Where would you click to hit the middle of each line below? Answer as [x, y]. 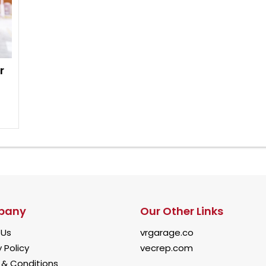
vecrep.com [167, 248]
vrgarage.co [167, 232]
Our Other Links [182, 211]
